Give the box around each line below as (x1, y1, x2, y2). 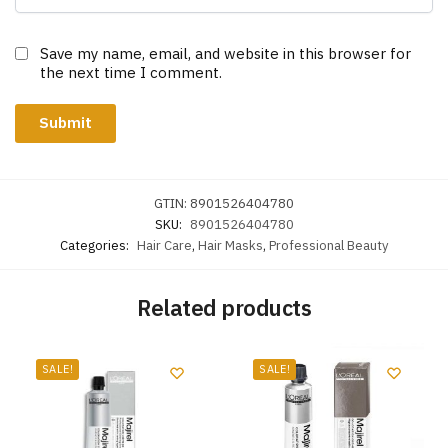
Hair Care (136, 236, 192, 254)
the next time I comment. (40, 63, 222, 83)
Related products (137, 293, 311, 322)
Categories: (59, 236, 132, 254)
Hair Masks (197, 236, 263, 254)
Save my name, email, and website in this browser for (40, 44, 411, 64)
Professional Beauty (268, 236, 389, 254)
